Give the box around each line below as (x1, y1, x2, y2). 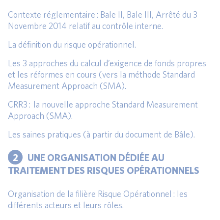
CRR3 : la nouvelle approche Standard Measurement (8, 99, 198, 110)
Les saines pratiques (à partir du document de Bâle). (8, 129, 195, 140)
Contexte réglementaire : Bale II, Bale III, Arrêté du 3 (8, 9, 197, 20)
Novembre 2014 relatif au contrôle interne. (8, 21, 163, 31)
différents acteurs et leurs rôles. (8, 200, 124, 211)
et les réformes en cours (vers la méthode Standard (8, 69, 195, 80)
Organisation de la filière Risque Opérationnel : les (8, 189, 188, 199)
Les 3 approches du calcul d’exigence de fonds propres (8, 58, 206, 69)
